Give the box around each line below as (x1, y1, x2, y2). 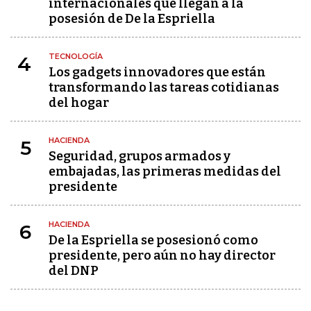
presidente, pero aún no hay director (49, 248, 276, 263)
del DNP (49, 263, 99, 278)
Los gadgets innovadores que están (49, 65, 266, 80)
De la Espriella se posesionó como (49, 233, 258, 248)
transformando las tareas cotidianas (49, 80, 279, 95)
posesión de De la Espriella (49, 11, 215, 26)
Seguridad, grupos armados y (49, 149, 230, 164)
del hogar (49, 95, 109, 110)
